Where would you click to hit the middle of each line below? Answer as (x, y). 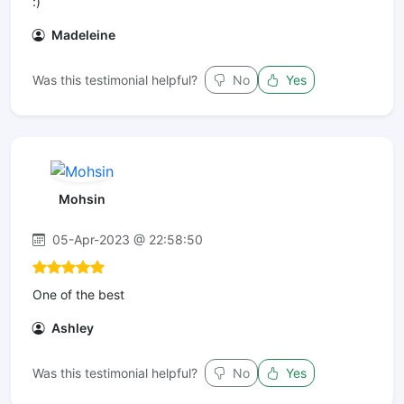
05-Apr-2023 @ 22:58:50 (126, 239)
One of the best (78, 294)
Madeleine (82, 35)
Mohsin (82, 198)
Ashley (71, 327)
